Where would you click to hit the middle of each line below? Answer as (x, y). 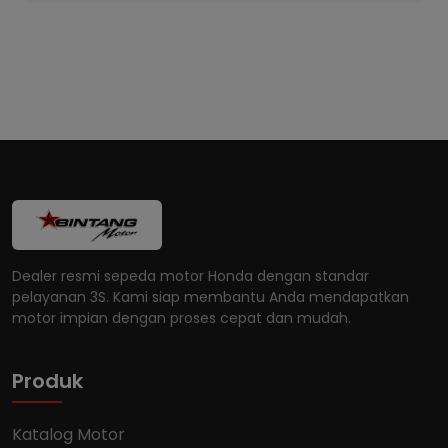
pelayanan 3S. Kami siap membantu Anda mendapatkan (210, 297)
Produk (47, 381)
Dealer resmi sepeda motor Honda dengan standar (190, 276)
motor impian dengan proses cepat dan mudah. (181, 318)
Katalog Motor (68, 434)
